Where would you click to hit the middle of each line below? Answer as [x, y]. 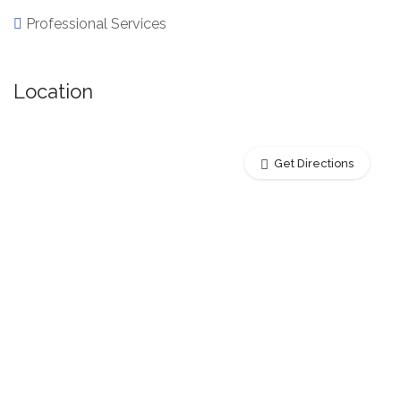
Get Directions [314, 163]
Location [53, 91]
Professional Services [96, 23]
